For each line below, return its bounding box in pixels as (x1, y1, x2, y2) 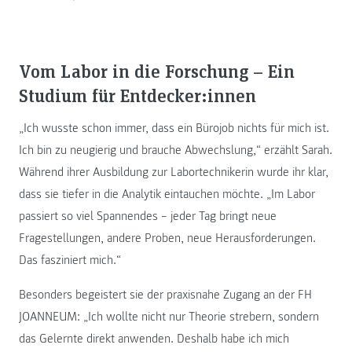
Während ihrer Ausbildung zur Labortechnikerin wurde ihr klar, (19, 164, 328, 181)
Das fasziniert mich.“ (19, 252, 121, 269)
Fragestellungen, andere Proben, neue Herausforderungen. (19, 230, 316, 247)
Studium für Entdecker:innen (19, 82, 256, 108)
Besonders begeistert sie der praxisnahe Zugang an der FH (19, 287, 312, 303)
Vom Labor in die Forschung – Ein (19, 58, 295, 83)
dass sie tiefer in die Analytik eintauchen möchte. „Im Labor (19, 186, 315, 203)
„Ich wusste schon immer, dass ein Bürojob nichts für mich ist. (19, 120, 329, 137)
